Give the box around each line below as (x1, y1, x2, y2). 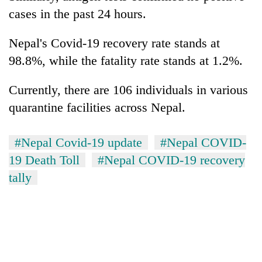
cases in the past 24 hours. (9, 6, 146, 21)
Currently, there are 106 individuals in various (9, 82, 248, 97)
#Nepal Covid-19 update (15, 135, 142, 150)
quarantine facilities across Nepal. (9, 99, 185, 115)
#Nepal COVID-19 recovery (98, 152, 245, 167)
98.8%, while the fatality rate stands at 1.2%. (9, 53, 243, 68)
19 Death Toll (9, 152, 80, 167)
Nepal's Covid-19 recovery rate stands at (9, 35, 220, 50)
